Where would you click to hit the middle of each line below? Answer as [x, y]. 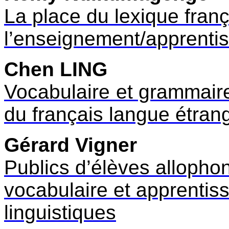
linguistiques [60, 212]
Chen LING [56, 69]
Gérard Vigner [71, 145]
